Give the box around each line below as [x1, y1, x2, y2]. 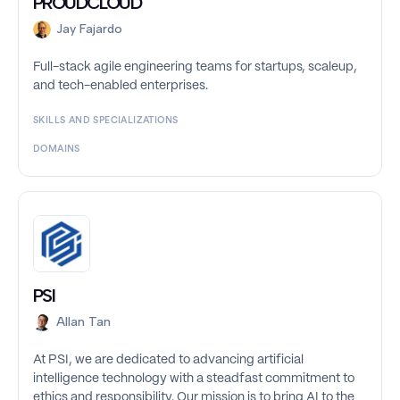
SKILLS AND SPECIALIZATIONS [33, 116, 179, 126]
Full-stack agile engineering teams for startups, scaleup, [33, 61, 357, 74]
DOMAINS [33, 145, 80, 154]
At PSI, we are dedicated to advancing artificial [33, 354, 304, 367]
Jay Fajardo [56, 21, 122, 37]
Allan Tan [56, 314, 111, 330]
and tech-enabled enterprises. [33, 79, 208, 93]
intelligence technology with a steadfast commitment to [33, 372, 354, 386]
